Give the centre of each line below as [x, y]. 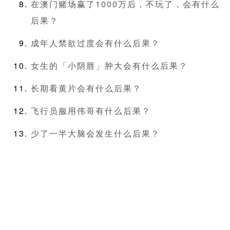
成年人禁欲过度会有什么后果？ [95, 43]
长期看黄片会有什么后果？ [86, 88]
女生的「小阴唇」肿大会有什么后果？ [109, 66]
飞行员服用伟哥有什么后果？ [91, 111]
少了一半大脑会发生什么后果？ [95, 133]
